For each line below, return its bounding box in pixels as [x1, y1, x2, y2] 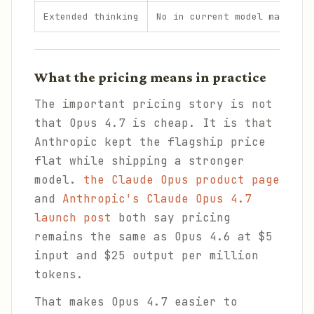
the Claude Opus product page [83, 172, 280, 187]
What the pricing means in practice [34, 70, 266, 85]
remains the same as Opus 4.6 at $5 [34, 229, 273, 244]
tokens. [34, 267, 83, 282]
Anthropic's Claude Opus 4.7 [62, 191, 252, 206]
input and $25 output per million [34, 248, 259, 263]
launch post [34, 210, 111, 225]
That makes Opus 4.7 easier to [34, 294, 238, 309]
